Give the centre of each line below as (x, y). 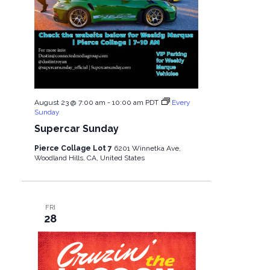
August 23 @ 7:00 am (70, 103)
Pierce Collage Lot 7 (74, 149)
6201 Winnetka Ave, (147, 149)
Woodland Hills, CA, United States (89, 158)
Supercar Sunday (76, 129)
